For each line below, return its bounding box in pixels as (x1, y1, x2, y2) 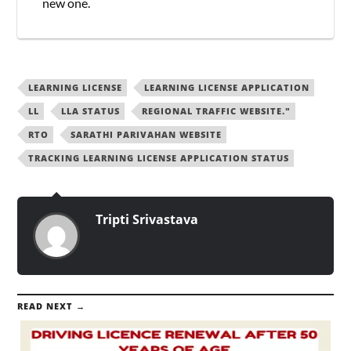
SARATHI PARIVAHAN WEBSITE (71, 128, 223, 141)
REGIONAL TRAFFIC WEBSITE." (142, 105, 291, 118)
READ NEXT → (17, 300, 86, 313)
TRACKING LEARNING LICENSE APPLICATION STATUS (28, 152, 290, 165)
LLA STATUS (61, 105, 121, 118)
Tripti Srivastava (96, 211, 199, 229)
